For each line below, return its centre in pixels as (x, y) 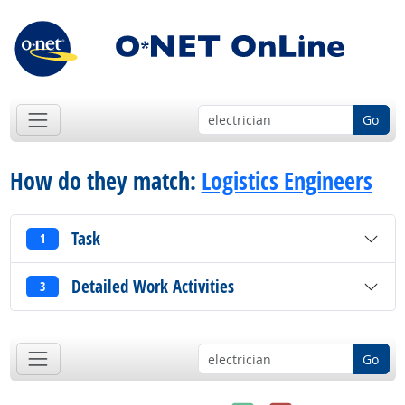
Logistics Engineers (287, 181)
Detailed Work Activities (152, 286)
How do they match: (105, 181)
